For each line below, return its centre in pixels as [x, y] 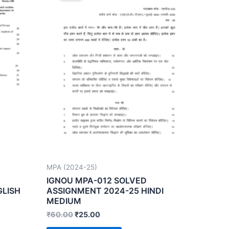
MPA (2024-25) [72, 167]
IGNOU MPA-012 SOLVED [97, 180]
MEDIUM [64, 201]
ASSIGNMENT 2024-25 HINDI [105, 190]
